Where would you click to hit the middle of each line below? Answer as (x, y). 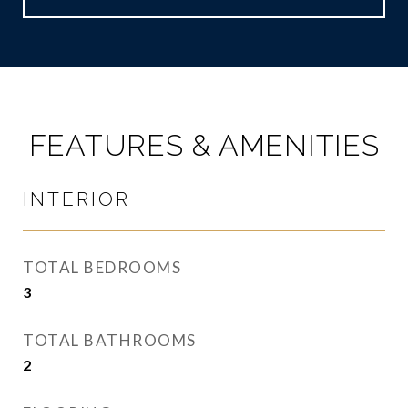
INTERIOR (76, 199)
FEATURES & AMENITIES (204, 145)
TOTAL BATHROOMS (110, 340)
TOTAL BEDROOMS (102, 267)
